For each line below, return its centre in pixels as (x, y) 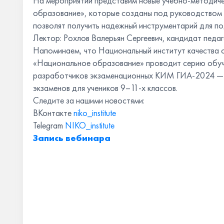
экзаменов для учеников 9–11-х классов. (105, 88)
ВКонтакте (53, 113)
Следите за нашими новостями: (89, 100)
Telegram (49, 125)
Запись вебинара (72, 138)
